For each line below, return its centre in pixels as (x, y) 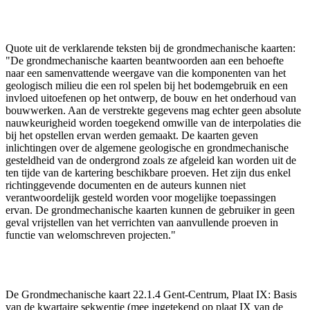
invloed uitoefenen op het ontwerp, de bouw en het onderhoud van (151, 98)
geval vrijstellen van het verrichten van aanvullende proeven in (142, 222)
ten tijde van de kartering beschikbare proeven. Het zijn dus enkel (148, 172)
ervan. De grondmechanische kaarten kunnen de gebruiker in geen (150, 210)
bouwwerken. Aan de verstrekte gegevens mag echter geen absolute (153, 110)
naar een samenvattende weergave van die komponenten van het (146, 73)
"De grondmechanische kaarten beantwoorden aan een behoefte (145, 60)
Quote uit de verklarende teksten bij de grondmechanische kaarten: (151, 48)
